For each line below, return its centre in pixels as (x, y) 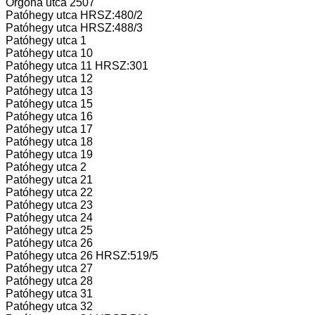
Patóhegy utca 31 (49, 294)
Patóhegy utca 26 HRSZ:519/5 (82, 256)
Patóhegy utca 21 (49, 180)
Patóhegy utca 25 (49, 231)
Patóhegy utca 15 (49, 104)
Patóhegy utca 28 (49, 281)
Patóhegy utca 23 (49, 205)
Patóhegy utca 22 (49, 193)
